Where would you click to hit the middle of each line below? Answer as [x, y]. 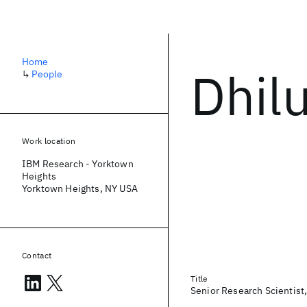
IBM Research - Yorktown [78, 164]
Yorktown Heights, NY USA [80, 188]
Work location [49, 141]
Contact [37, 255]
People [47, 74]
